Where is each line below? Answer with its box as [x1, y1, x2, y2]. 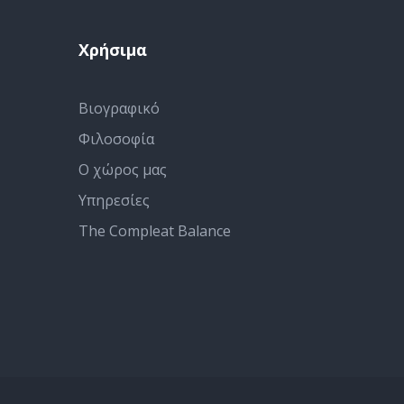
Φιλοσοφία [78, 128, 154, 149]
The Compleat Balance [78, 220, 231, 241]
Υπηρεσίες [78, 189, 150, 210]
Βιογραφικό [78, 97, 160, 118]
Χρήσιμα [78, 38, 147, 60]
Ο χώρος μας [78, 159, 167, 179]
